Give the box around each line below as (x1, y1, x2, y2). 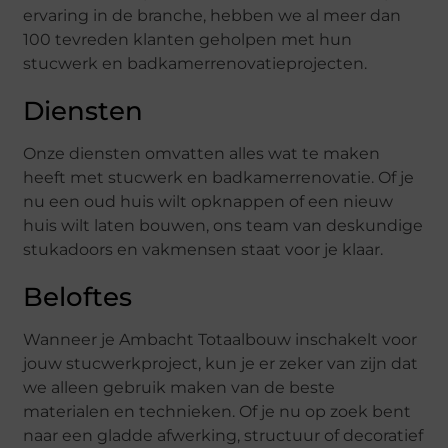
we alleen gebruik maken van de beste (23, 377, 336, 397)
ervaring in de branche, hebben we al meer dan (23, 5, 402, 25)
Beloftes (23, 280, 133, 313)
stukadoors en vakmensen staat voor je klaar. (23, 239, 384, 259)
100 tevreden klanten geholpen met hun (23, 29, 353, 49)
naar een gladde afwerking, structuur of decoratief (23, 425, 424, 445)
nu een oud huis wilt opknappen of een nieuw (23, 191, 394, 211)
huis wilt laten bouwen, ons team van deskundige (23, 215, 424, 235)
